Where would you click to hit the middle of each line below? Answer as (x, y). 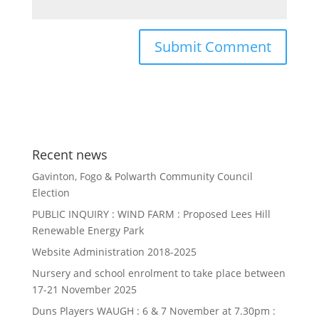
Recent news (69, 155)
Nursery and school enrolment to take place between (158, 273)
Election (51, 193)
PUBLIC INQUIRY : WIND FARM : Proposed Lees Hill (151, 214)
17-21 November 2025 (84, 289)
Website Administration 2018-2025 (114, 252)
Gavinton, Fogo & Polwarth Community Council (142, 176)
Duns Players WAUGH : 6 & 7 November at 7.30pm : (153, 311)
